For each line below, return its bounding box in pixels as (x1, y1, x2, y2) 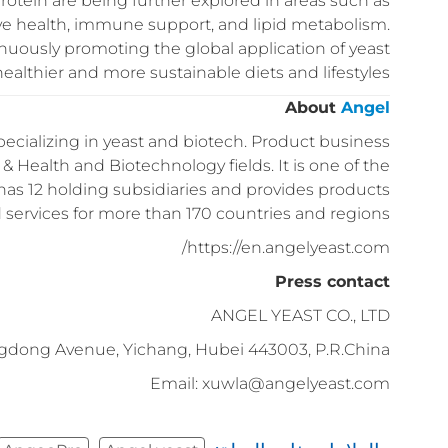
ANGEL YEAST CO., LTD (211, 306, 390, 326)
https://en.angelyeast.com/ (187, 238, 390, 258)
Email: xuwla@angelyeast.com (150, 374, 390, 394)
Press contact (275, 272, 390, 292)
